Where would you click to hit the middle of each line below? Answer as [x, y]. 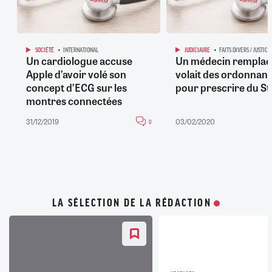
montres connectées [74, 100]
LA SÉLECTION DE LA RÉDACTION [132, 203]
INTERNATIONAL [80, 50]
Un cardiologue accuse [79, 60]
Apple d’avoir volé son [76, 74]
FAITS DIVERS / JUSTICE [245, 50]
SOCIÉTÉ [44, 50]
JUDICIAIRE [197, 50]
